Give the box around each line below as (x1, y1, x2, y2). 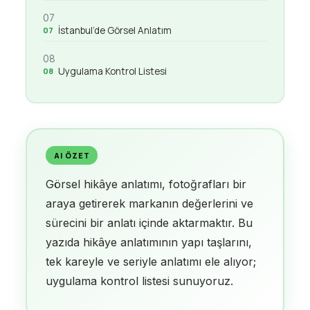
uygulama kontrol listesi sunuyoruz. (46, 273, 234, 288)
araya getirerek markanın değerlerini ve (46, 196, 254, 210)
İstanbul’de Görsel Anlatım (57, 24, 172, 37)
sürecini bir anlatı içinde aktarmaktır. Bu (46, 215, 253, 230)
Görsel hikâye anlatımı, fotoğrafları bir (46, 176, 247, 191)
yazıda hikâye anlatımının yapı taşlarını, (46, 235, 253, 249)
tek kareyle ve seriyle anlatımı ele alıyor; (46, 254, 257, 268)
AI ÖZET (54, 149, 90, 161)
